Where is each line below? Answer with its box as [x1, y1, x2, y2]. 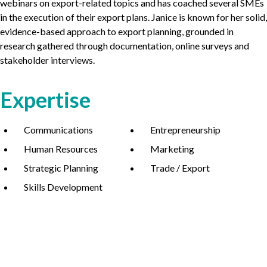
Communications [24, 124, 93, 135]
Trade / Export [150, 162, 210, 173]
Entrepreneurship [150, 124, 221, 135]
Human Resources [24, 143, 98, 154]
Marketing [150, 143, 194, 154]
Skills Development [24, 181, 103, 193]
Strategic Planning [24, 162, 98, 173]
